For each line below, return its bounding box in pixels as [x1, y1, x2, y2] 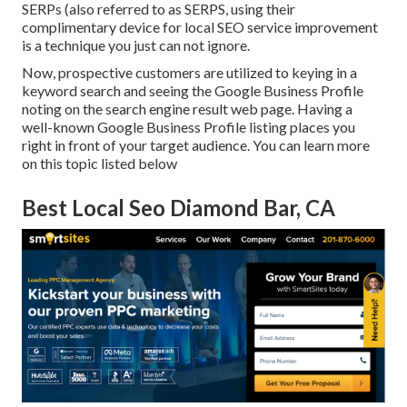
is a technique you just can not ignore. [22, 36, 250, 55]
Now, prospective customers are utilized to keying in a [22, 64, 357, 82]
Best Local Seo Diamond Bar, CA [22, 194, 335, 222]
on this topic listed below [22, 154, 177, 173]
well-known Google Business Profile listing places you [22, 118, 355, 136]
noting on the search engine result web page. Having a [22, 100, 352, 118]
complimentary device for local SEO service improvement [22, 18, 378, 36]
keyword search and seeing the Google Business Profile [22, 82, 363, 100]
